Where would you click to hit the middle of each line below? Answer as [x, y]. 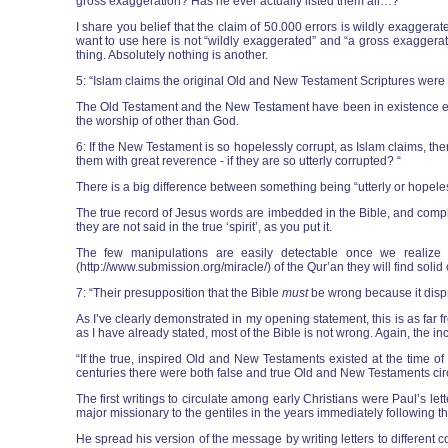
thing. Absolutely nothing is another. [171, 55]
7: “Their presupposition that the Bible [178, 293]
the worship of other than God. [157, 121]
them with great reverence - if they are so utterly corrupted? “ [238, 161]
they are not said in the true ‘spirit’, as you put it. [203, 227]
